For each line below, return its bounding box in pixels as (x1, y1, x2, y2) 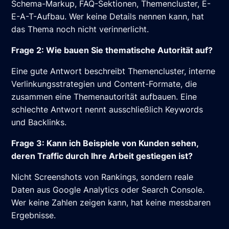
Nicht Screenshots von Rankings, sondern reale (11, 172, 194, 182)
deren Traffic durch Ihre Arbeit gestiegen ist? (11, 151, 193, 162)
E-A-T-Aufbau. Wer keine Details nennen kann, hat (11, 11, 204, 22)
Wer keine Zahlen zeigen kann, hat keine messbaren (11, 197, 211, 208)
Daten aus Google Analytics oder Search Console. (11, 185, 205, 195)
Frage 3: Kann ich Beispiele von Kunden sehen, (11, 138, 199, 149)
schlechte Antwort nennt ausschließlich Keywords (11, 104, 203, 115)
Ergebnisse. (11, 210, 56, 221)
